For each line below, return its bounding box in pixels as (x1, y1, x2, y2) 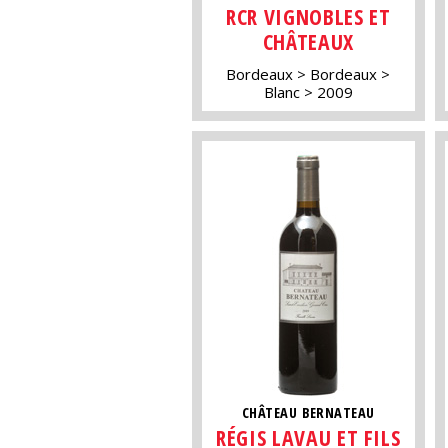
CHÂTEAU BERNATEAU (242, 403, 375, 423)
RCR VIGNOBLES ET (226, 2, 391, 32)
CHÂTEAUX (262, 27, 354, 57)
